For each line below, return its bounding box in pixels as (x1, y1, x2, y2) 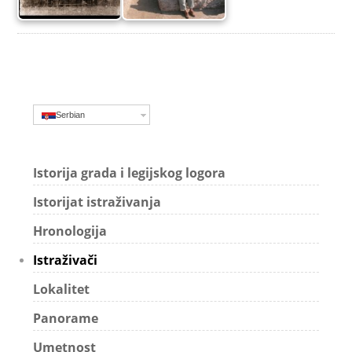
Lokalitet (33, 280, 90, 298)
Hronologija (33, 222, 108, 240)
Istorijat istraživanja (33, 192, 162, 211)
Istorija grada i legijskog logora (33, 163, 226, 181)
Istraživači (33, 251, 98, 269)
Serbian (56, 109, 86, 119)
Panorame (33, 309, 99, 327)
